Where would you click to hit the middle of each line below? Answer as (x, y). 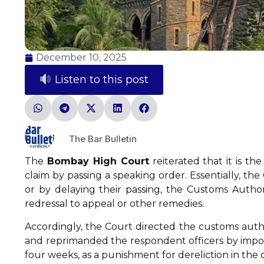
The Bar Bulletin (103, 138)
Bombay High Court (98, 161)
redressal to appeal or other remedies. (114, 204)
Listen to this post (100, 80)
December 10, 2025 (81, 58)
